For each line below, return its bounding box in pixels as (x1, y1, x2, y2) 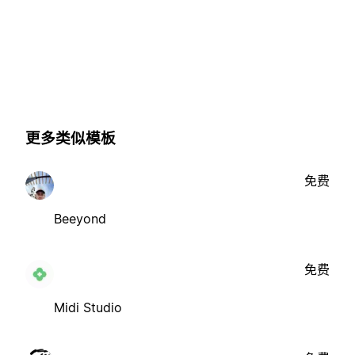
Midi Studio (54, 299, 122, 315)
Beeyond (54, 210, 106, 227)
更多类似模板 (25, 129, 116, 148)
